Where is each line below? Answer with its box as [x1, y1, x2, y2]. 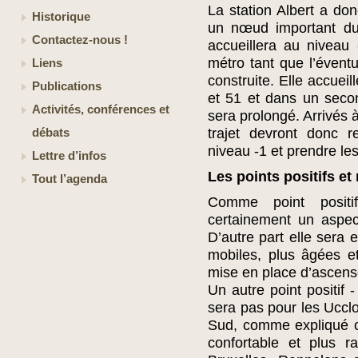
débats [32, 126, 70, 139]
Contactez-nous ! [32, 34, 128, 46]
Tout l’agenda [32, 173, 107, 185]
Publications [32, 80, 101, 93]
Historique [32, 10, 90, 23]
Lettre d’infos [32, 149, 106, 162]
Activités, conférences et [32, 103, 169, 116]
